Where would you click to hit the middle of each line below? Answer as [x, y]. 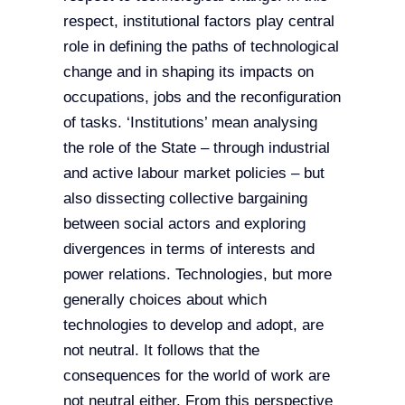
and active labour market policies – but [193, 174]
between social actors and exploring [184, 224]
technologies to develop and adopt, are [193, 325]
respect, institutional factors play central [198, 22]
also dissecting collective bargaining [185, 199]
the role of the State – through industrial [196, 148]
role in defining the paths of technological [201, 47]
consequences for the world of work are [196, 376]
